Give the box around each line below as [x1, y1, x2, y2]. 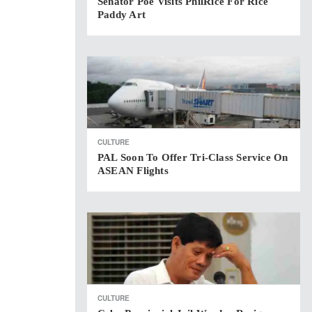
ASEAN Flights [97, 165, 169, 176]
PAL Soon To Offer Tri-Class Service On [97, 152, 288, 163]
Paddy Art [97, 9, 146, 20]
